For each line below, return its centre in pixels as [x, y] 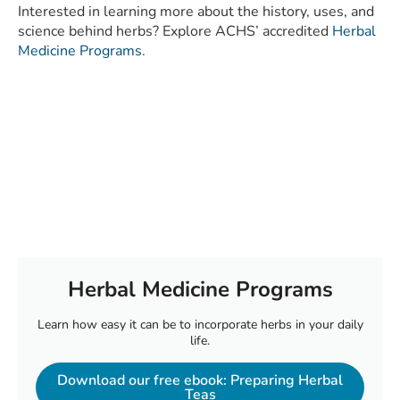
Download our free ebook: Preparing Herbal [200, 381]
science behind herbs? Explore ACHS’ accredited [175, 32]
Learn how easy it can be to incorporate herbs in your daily [200, 325]
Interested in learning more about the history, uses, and [196, 12]
